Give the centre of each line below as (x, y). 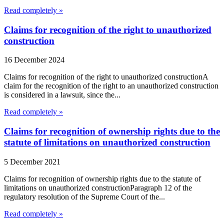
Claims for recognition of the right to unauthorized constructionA (106, 77)
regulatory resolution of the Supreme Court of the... (84, 196)
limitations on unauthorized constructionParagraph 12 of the (98, 187)
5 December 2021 (32, 161)
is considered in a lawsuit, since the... (62, 95)
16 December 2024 (34, 60)
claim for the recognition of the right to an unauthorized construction (111, 86)
